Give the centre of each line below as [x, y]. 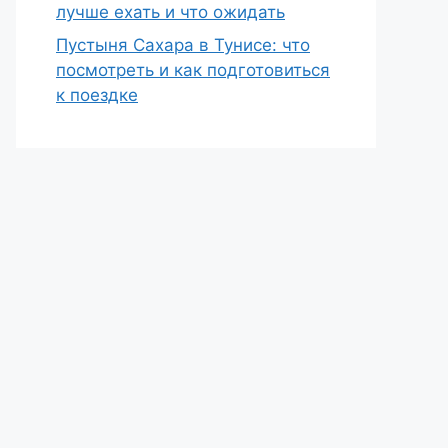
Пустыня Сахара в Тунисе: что [183, 45]
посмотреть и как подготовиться [193, 70]
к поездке [97, 95]
